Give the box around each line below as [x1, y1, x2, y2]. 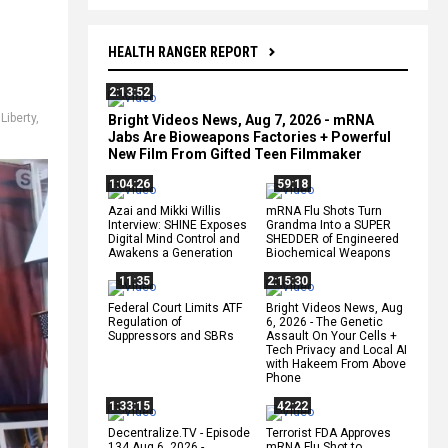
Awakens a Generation [108, 245, 233, 260]
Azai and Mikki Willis [108, 203, 221, 218]
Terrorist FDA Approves [266, 425, 391, 440]
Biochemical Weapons [266, 245, 391, 260]
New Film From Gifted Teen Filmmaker [108, 145, 362, 162]
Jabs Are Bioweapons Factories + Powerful [108, 128, 391, 145]
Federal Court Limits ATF [108, 300, 242, 315]
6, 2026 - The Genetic [266, 314, 383, 329]
